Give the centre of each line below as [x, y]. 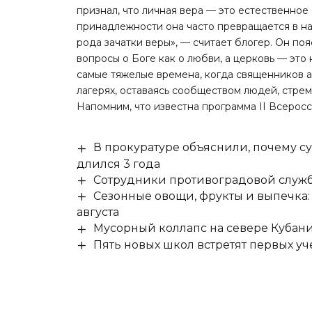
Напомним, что [116, 107]
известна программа [205, 107]
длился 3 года [119, 164]
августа [98, 212]
